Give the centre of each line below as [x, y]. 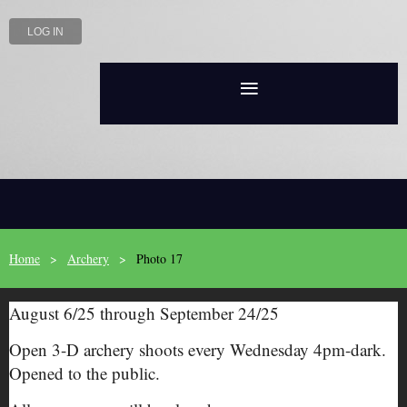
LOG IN [45, 32]
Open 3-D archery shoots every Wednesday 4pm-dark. [198, 349]
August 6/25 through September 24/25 [144, 313]
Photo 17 [159, 258]
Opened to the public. [87, 373]
